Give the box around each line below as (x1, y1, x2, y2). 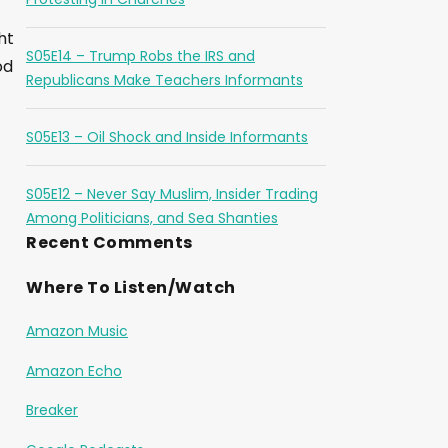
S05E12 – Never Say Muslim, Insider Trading (26, 184, 318, 204)
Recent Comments (26, 231, 193, 254)
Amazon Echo (26, 360, 122, 381)
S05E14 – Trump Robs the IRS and (26, 46, 255, 66)
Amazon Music (26, 321, 128, 341)
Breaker (26, 400, 78, 420)
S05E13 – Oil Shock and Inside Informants (26, 127, 308, 147)
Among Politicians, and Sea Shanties (26, 208, 278, 228)
